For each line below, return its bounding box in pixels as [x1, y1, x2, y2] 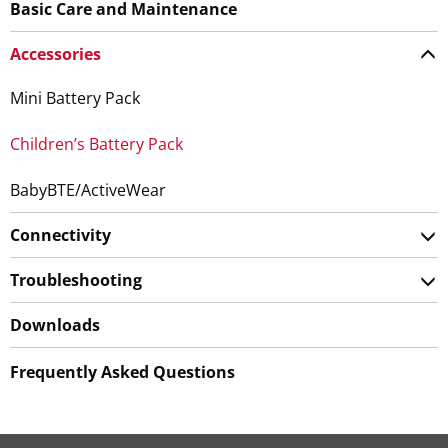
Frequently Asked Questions [10, 360, 235, 383]
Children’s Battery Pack [10, 132, 183, 155]
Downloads [10, 313, 100, 336]
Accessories [10, 42, 101, 65]
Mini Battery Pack [10, 86, 140, 109]
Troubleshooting [10, 268, 142, 291]
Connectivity [10, 223, 111, 246]
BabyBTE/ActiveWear [10, 178, 166, 201]
